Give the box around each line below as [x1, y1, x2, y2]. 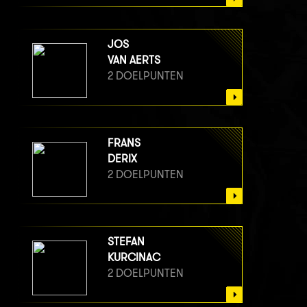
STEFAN [108, 235, 145, 249]
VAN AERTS [108, 53, 160, 67]
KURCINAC [108, 251, 160, 265]
